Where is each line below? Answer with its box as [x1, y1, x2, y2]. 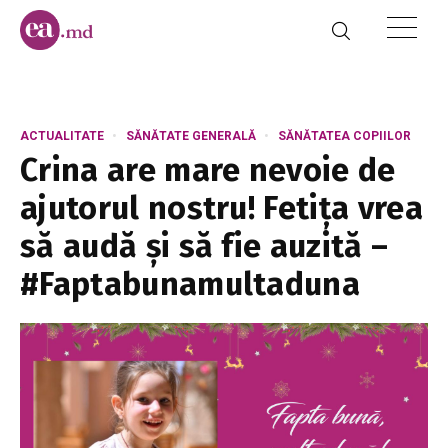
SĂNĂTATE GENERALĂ [126, 129, 256, 143]
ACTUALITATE [20, 129, 104, 143]
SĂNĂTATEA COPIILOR [278, 129, 411, 143]
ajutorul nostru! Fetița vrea [20, 189, 423, 227]
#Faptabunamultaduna [20, 265, 361, 303]
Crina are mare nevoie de [20, 151, 396, 189]
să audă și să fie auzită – [20, 227, 389, 265]
